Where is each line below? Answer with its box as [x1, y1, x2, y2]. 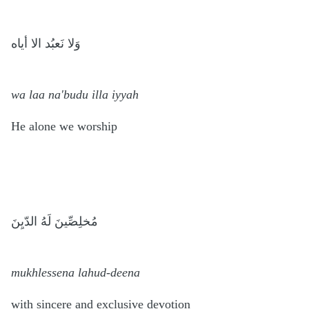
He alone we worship [11, 119, 121, 133]
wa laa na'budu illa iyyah [11, 87, 142, 101]
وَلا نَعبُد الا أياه [11, 36, 81, 50]
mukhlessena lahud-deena [11, 265, 143, 279]
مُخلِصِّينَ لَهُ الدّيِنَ [11, 214, 98, 228]
